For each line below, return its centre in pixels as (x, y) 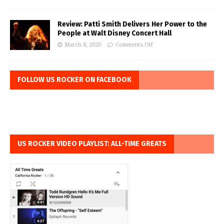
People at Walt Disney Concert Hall (114, 33)
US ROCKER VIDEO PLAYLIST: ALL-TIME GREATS (92, 143)
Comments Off (134, 44)
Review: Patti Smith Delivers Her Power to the (132, 24)
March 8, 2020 (83, 44)
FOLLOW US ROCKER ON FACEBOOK (74, 79)
